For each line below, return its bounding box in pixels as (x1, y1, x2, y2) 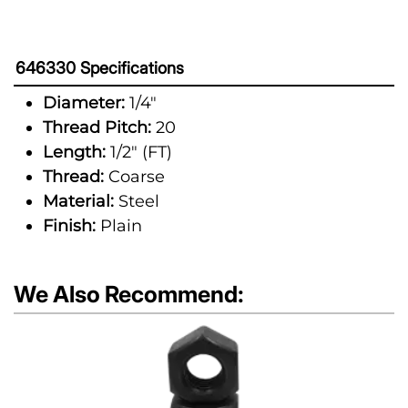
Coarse (104, 167, 165, 187)
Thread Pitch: (43, 117, 151, 138)
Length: (43, 142, 106, 162)
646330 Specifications (15, 58, 184, 77)
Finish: (43, 216, 96, 236)
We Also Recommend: (14, 280, 244, 308)
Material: (43, 191, 114, 211)
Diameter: (43, 93, 125, 113)
